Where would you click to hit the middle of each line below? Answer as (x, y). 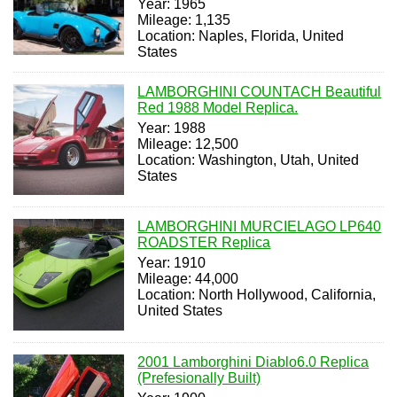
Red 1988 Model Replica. (218, 107)
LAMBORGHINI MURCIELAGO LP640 (260, 227)
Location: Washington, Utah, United (249, 160)
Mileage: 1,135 (184, 19)
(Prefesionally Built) (199, 378)
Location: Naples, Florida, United (241, 35)
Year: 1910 (172, 263)
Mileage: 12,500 (188, 144)
